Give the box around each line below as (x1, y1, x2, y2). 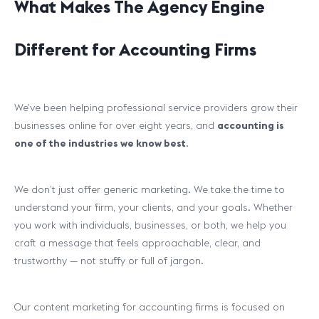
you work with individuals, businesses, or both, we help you (14, 219, 286, 231)
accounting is (217, 119, 284, 132)
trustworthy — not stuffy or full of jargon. (14, 254, 204, 267)
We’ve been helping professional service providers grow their (14, 101, 298, 114)
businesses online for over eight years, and (14, 119, 217, 132)
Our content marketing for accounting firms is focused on (14, 300, 285, 313)
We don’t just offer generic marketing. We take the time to (14, 183, 285, 196)
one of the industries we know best (14, 137, 186, 150)
